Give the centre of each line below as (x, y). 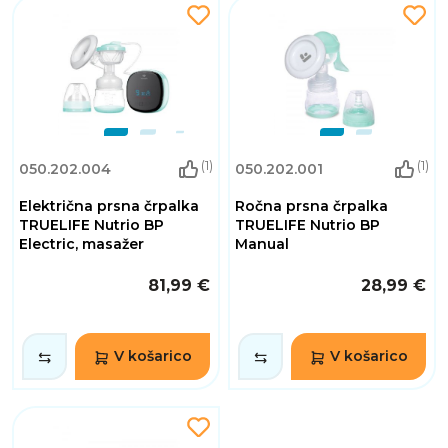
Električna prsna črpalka (109, 206)
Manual (262, 244)
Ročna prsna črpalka (311, 206)
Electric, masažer (81, 244)
